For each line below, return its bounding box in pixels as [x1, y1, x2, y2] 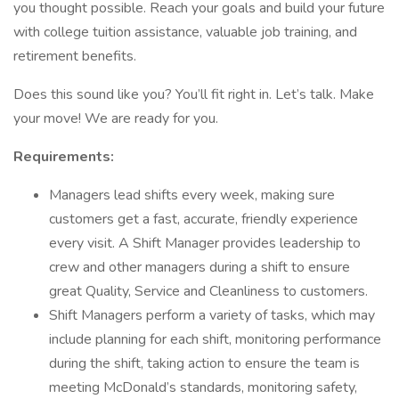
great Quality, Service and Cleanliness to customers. [49, 281, 368, 301]
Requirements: [13, 147, 114, 167]
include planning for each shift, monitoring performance [49, 330, 381, 349]
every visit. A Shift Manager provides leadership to [49, 233, 361, 253]
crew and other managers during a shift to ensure [49, 257, 350, 277]
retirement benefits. [13, 46, 136, 66]
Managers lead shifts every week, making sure [49, 185, 335, 205]
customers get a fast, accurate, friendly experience [49, 209, 358, 229]
